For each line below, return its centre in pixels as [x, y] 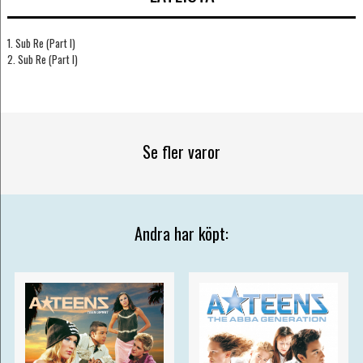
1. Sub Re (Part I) [41, 43]
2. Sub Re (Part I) [42, 59]
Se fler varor [181, 151]
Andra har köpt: [181, 233]
